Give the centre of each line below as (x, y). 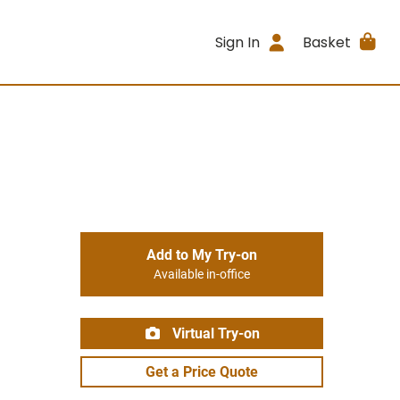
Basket (326, 42)
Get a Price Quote (202, 372)
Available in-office (202, 275)
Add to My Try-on (202, 255)
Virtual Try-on (214, 333)
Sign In (238, 42)
